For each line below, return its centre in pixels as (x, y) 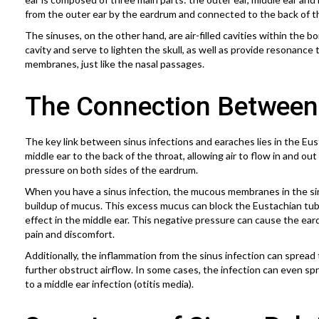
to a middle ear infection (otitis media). (109, 283)
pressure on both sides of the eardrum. (111, 169)
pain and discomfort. (70, 234)
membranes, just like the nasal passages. (115, 63)
